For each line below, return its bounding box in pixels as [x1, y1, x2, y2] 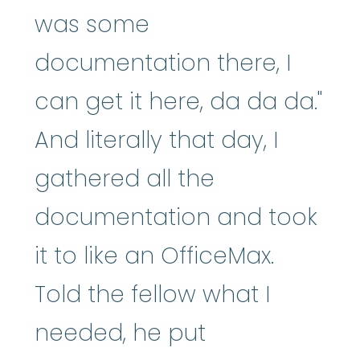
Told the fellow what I [35, 278, 270, 310]
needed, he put [35, 317, 206, 349]
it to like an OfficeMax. [35, 239, 274, 272]
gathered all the [35, 162, 215, 194]
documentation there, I [35, 47, 291, 79]
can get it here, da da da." [35, 85, 322, 117]
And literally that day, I [35, 124, 278, 156]
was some [35, 8, 149, 40]
